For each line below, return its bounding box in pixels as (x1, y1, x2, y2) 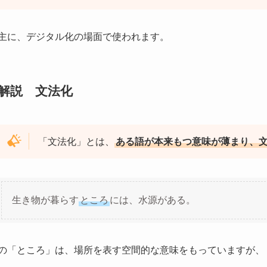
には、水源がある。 (110, 194, 195, 205)
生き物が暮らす (12, 194, 79, 205)
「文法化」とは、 (38, 136, 114, 147)
